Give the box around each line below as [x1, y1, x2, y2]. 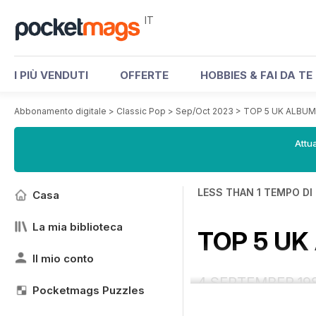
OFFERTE [120, 68, 169, 82]
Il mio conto [32, 252, 94, 265]
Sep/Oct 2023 [176, 106, 233, 116]
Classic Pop [116, 106, 166, 116]
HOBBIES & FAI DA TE [200, 68, 312, 82]
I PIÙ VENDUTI [14, 68, 88, 82]
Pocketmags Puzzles [32, 284, 145, 297]
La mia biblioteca [32, 220, 123, 233]
